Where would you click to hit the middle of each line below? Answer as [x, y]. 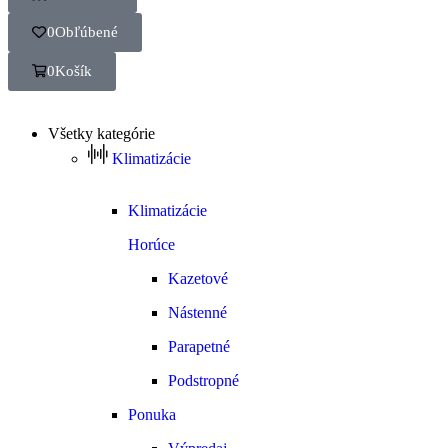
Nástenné [197, 312]
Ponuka [152, 414]
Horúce [151, 244]
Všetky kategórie [101, 133]
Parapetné [199, 346]
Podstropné [203, 380]
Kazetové [198, 278]
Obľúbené [86, 31]
